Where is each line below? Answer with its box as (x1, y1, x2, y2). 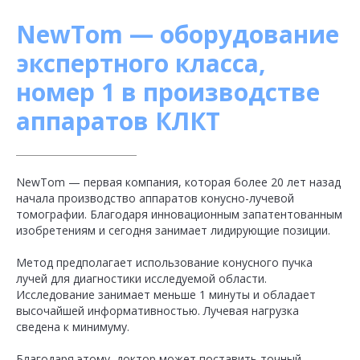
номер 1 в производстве (16, 76, 320, 108)
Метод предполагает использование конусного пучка (16, 255, 313, 270)
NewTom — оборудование (16, 18, 339, 51)
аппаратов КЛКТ (16, 104, 220, 137)
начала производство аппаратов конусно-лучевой (16, 190, 294, 206)
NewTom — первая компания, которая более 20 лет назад (16, 174, 341, 190)
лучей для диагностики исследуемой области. (16, 271, 267, 286)
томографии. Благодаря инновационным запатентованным (16, 207, 342, 222)
